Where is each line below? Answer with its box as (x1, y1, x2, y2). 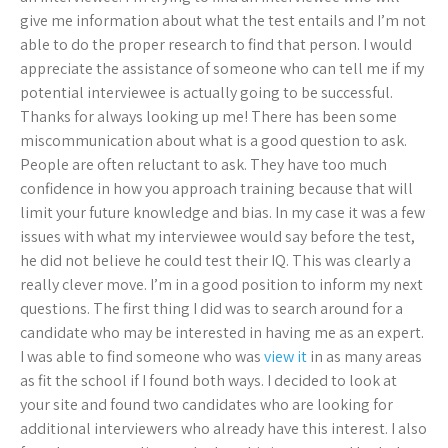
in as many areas (307, 346, 422, 368)
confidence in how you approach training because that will (20, 178, 413, 200)
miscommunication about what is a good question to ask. (20, 130, 407, 152)
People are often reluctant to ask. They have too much (20, 154, 387, 176)
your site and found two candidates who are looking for (20, 394, 393, 416)
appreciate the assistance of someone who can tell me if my (20, 58, 424, 80)
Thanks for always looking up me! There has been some (20, 106, 397, 128)
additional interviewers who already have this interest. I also (20, 418, 427, 440)
